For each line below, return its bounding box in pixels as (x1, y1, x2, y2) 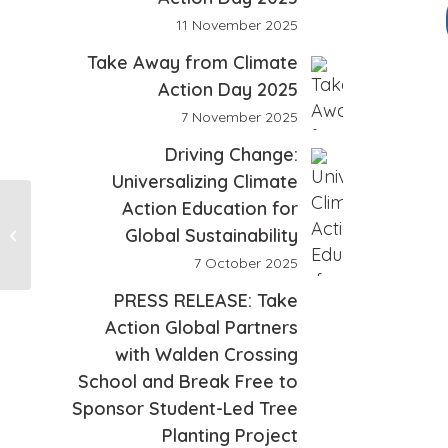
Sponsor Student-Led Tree (71, 397, 298, 420)
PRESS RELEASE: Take (113, 289, 298, 312)
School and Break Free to (77, 370, 298, 393)
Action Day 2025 (157, 78, 298, 101)
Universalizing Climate (111, 170, 298, 193)
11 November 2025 (175, 16, 298, 34)
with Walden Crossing (114, 343, 298, 366)
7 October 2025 (193, 254, 298, 272)
